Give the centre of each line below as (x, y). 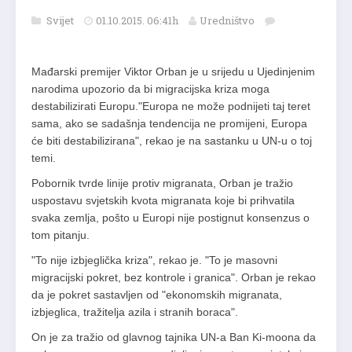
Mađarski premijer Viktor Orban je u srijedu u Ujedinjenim (173, 72)
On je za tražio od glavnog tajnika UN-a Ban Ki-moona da (174, 337)
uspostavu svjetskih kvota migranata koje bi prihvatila (163, 201)
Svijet (61, 21)
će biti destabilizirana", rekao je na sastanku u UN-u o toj (172, 141)
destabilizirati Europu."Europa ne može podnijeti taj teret (171, 106)
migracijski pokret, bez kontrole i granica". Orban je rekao (174, 278)
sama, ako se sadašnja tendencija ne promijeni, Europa (169, 124)
